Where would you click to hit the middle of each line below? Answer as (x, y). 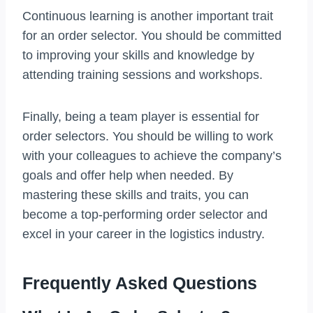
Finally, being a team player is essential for (141, 117)
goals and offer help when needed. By (128, 176)
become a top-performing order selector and (145, 215)
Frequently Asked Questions (140, 283)
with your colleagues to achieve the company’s (152, 156)
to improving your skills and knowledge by (138, 56)
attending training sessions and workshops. (143, 75)
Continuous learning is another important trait (148, 16)
